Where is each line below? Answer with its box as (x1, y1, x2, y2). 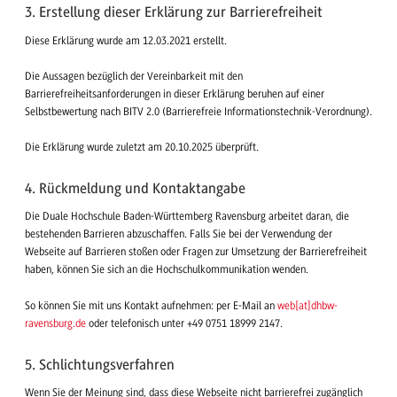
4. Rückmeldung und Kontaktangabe (25, 179, 245, 197)
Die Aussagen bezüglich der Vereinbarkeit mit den (25, 69, 243, 82)
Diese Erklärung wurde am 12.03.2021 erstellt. (25, 34, 227, 47)
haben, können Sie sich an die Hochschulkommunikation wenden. (25, 263, 308, 276)
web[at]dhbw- (277, 299, 338, 312)
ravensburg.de (25, 316, 86, 330)
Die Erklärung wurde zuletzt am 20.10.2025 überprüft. (25, 140, 259, 153)
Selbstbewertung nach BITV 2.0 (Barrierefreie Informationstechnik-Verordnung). (25, 105, 372, 118)
